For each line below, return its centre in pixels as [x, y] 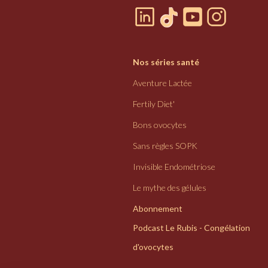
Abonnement [158, 209]
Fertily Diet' [154, 104]
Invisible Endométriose [174, 167]
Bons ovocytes [160, 125]
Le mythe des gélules [170, 188]
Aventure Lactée [162, 83]
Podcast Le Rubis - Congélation [191, 228]
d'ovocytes [153, 247]
